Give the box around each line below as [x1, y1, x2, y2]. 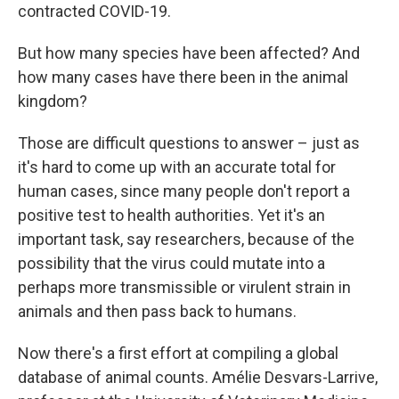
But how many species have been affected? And [18, 43, 360, 62]
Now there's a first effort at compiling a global [18, 343, 338, 362]
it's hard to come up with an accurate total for [18, 157, 336, 176]
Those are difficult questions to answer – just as [18, 133, 360, 152]
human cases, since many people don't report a [18, 181, 350, 200]
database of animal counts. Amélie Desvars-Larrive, [18, 367, 378, 387]
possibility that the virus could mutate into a [18, 253, 325, 273]
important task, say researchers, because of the [18, 229, 354, 248]
